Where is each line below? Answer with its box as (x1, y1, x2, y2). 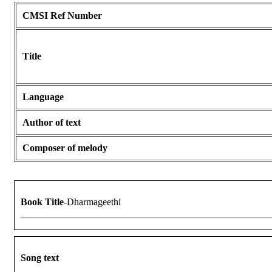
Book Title (21, 197, 64, 208)
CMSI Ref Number (22, 10, 102, 21)
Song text (21, 253, 59, 263)
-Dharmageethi (64, 197, 121, 208)
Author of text (22, 117, 81, 128)
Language (22, 92, 64, 103)
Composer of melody (22, 143, 107, 154)
